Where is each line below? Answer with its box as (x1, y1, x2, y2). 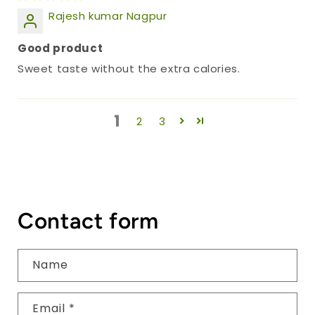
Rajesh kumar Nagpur (49, 8, 167, 24)
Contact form (18, 207, 159, 235)
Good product (18, 41, 103, 56)
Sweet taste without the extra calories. (18, 61, 240, 77)
